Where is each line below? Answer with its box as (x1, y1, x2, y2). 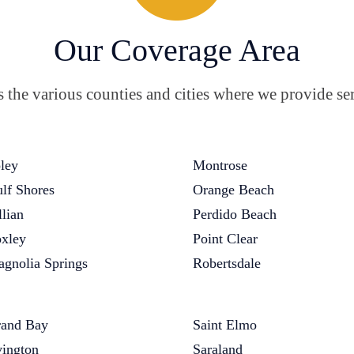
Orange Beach (193, 182, 274, 198)
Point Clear (193, 231, 258, 247)
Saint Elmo (193, 317, 257, 333)
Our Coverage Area (54, 32, 300, 68)
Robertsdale (193, 255, 261, 271)
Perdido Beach (193, 206, 277, 222)
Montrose (193, 157, 247, 173)
